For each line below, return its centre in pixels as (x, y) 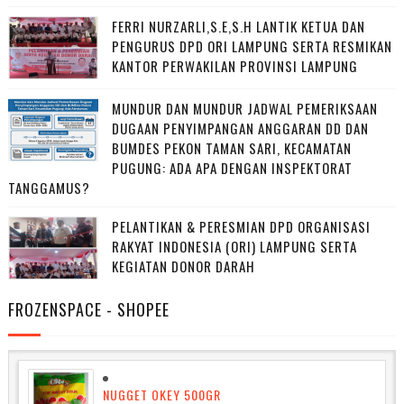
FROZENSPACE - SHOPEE (88, 310)
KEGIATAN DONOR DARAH (183, 266)
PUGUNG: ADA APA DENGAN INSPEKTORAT (232, 168)
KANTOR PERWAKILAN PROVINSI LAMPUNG (234, 66)
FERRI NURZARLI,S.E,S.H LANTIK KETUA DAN (238, 27)
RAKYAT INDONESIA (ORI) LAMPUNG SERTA (234, 247)
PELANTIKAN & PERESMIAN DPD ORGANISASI (241, 227)
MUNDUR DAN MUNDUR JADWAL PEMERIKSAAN (244, 109)
